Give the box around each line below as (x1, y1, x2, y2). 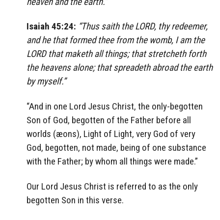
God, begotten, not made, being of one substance (27, 142, 206, 154)
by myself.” (27, 76, 66, 87)
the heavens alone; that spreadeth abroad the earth (27, 62, 213, 74)
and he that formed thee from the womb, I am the (27, 34, 205, 46)
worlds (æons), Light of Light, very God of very (27, 128, 195, 140)
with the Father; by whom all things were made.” (27, 156, 198, 167)
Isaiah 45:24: (27, 21, 76, 32)
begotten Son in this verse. (27, 194, 124, 206)
